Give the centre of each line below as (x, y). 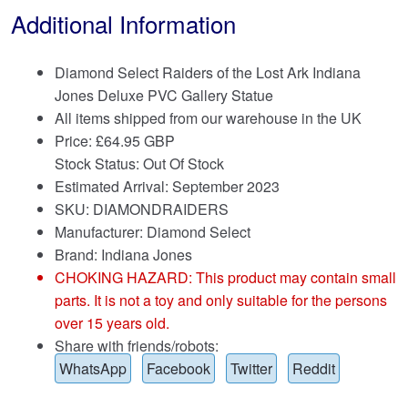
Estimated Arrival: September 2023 (167, 187)
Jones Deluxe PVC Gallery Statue (164, 96)
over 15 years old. (112, 323)
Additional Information (123, 24)
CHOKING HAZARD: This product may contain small (225, 278)
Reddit (314, 369)
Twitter (251, 369)
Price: (75, 141)
